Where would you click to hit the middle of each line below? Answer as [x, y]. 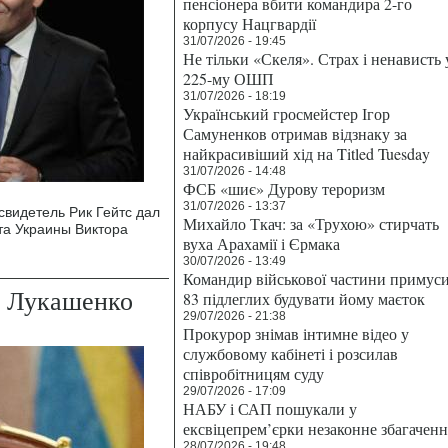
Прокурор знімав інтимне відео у [296, 333]
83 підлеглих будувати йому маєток [304, 298]
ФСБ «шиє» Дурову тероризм [284, 188]
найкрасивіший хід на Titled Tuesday [306, 153]
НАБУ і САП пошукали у [270, 408]
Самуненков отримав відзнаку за [295, 133]
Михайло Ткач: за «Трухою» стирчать [311, 223]
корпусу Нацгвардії [249, 23]
